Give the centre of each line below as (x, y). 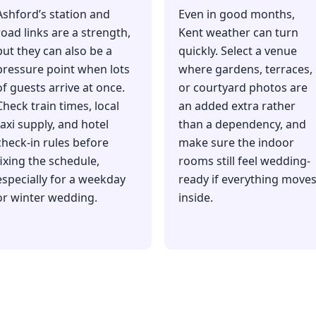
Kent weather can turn (238, 33)
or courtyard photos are (243, 88)
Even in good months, (237, 14)
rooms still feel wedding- (244, 161)
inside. (196, 198)
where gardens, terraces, (245, 69)
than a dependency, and (242, 124)
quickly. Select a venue (238, 51)
